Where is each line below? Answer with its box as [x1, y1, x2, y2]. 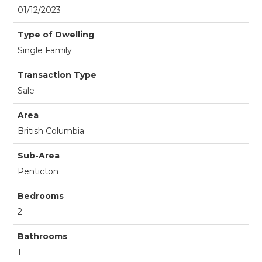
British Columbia [18, 126, 84, 137]
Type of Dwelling [18, 29, 94, 40]
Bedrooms [18, 191, 64, 202]
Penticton [18, 166, 58, 177]
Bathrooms [18, 231, 67, 242]
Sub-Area [18, 150, 60, 161]
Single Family [18, 45, 72, 56]
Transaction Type [18, 70, 96, 81]
